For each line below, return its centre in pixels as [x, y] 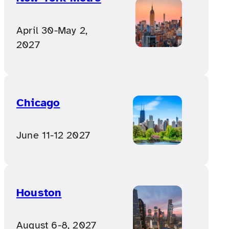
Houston [39, 193]
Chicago [38, 102]
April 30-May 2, [52, 31]
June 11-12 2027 [53, 135]
